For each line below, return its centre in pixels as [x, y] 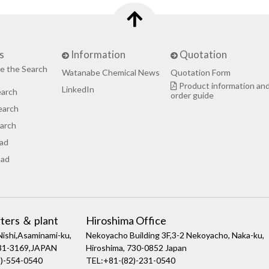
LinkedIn [78, 89]
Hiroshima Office [126, 221]
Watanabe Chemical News [111, 73]
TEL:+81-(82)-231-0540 [131, 261]
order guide [192, 95]
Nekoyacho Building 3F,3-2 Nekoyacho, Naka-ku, [175, 235]
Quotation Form [201, 73]
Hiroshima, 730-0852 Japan [137, 248]
